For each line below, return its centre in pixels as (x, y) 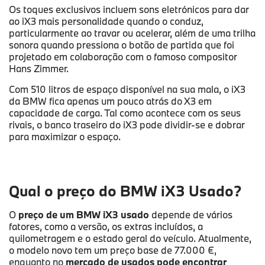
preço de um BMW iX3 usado (84, 215)
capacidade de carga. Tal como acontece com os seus (125, 113)
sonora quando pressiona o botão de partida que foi (122, 45)
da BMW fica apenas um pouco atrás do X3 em (110, 101)
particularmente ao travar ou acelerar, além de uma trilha (132, 33)
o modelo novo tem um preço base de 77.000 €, (113, 250)
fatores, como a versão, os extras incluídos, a (106, 227)
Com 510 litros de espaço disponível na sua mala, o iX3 (127, 89)
